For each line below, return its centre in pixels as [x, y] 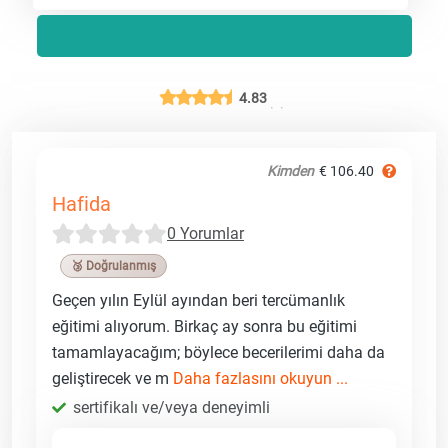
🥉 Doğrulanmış [113, 265]
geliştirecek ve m [112, 378]
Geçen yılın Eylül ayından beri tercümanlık [198, 300]
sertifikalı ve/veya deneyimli [171, 407]
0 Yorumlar [205, 233]
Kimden [290, 170]
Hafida [81, 203]
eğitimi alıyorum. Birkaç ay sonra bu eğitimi [204, 326]
